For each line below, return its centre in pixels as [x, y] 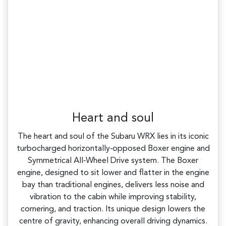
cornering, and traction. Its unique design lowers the [113, 209]
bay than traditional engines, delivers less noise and [113, 185]
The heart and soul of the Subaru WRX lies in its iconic [113, 136]
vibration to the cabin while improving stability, [113, 197]
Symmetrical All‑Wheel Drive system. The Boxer [113, 161]
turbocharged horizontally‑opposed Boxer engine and [113, 149]
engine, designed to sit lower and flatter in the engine [113, 173]
